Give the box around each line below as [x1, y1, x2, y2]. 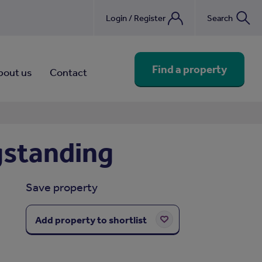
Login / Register [106, 12, 166, 23]
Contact [49, 65, 87, 78]
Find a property [152, 61, 227, 76]
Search [207, 12, 233, 23]
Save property [25, 180, 98, 194]
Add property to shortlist [35, 213, 147, 226]
